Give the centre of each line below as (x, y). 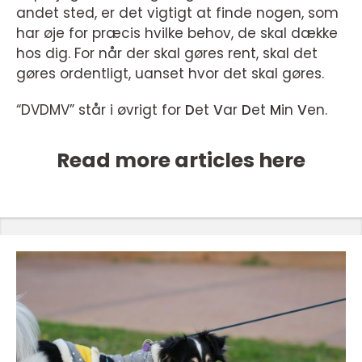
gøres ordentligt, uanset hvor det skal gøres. (170, 74)
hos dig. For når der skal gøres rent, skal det (167, 54)
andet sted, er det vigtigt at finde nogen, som (177, 13)
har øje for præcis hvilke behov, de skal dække (177, 34)
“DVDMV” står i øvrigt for (101, 110)
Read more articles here (181, 161)
